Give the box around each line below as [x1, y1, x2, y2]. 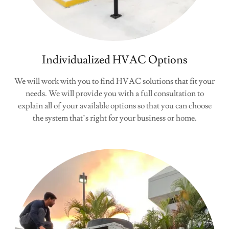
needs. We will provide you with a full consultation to [25, 88, 204, 99]
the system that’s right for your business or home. [32, 113, 197, 123]
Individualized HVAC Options [41, 53, 188, 67]
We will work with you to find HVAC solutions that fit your [14, 76, 215, 86]
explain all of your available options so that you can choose [17, 101, 212, 111]
